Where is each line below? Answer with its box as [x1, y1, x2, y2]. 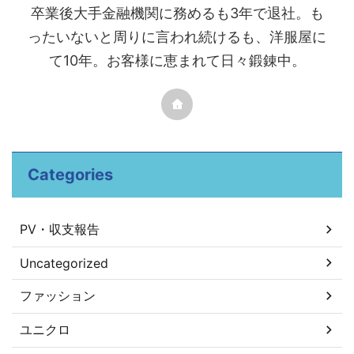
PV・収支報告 [20, 220, 100, 237]
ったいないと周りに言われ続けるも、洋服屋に [28, 28, 326, 45]
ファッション [20, 287, 96, 303]
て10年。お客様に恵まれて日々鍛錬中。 [48, 51, 306, 69]
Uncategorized [20, 254, 108, 271]
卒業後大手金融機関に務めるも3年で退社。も [30, 4, 324, 21]
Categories [28, 164, 113, 184]
